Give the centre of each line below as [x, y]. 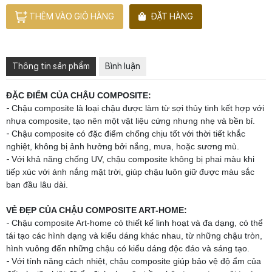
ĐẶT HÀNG [172, 16]
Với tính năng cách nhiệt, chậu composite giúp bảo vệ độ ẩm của [136, 261]
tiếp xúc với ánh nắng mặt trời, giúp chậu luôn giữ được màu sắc [130, 172]
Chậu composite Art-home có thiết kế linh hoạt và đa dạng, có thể [137, 223]
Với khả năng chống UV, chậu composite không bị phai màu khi [133, 159]
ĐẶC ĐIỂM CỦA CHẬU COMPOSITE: [79, 95]
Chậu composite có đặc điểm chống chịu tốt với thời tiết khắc [128, 133]
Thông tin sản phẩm [51, 66]
